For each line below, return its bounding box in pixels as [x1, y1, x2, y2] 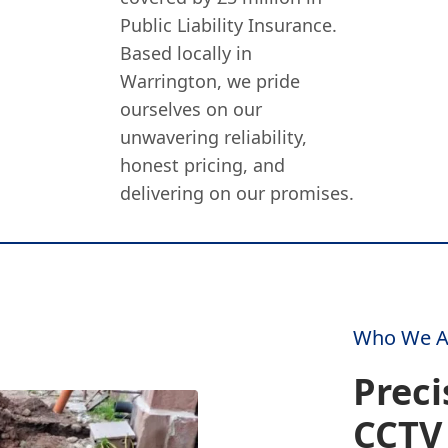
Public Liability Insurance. [120, 13, 338, 37]
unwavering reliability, [120, 125, 308, 149]
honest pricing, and [120, 153, 286, 177]
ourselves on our [120, 97, 263, 121]
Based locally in [120, 41, 253, 65]
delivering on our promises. [120, 181, 355, 205]
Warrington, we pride [120, 69, 301, 93]
